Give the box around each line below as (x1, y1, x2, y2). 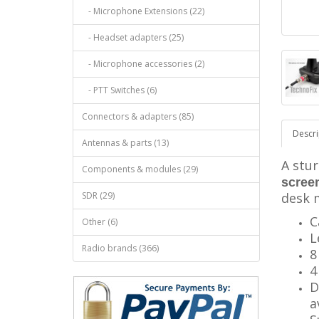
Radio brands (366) (82, 242, 159, 254)
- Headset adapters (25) (82, 31, 184, 43)
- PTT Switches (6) (82, 84, 157, 96)
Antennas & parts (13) (82, 137, 169, 149)
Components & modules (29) (82, 163, 198, 175)
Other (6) (82, 216, 117, 228)
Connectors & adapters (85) (82, 110, 194, 122)
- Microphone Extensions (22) (82, 5, 204, 17)
